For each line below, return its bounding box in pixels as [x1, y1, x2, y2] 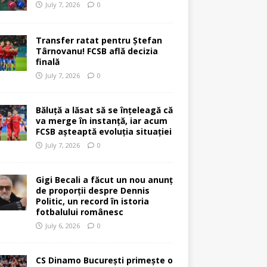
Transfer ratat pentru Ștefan [35, 34, 162, 46]
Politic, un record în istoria [35, 195, 149, 207]
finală [35, 55, 60, 67]
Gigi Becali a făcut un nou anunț [35, 173, 173, 185]
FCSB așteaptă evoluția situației [35, 125, 172, 137]
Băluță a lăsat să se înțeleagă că [35, 104, 173, 116]
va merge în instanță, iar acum [35, 114, 167, 126]
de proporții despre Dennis [35, 184, 150, 196]
